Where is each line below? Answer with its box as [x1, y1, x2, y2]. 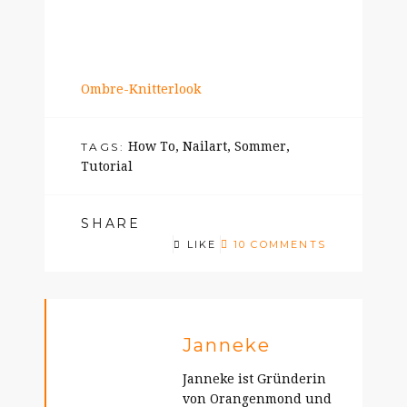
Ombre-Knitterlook [81, 82, 201, 96]
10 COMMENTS [233, 238, 326, 251]
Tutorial [81, 159, 133, 174]
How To [128, 139, 175, 154]
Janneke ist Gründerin [183, 372, 326, 386]
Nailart [183, 139, 227, 154]
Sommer [234, 139, 286, 154]
